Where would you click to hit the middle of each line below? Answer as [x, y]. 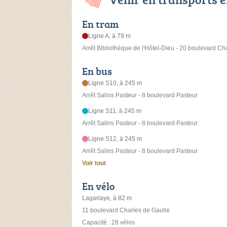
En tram [100, 24]
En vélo [99, 186]
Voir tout [94, 163]
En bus [97, 71]
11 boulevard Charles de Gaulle [126, 211]
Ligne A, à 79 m [110, 36]
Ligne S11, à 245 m [115, 111]
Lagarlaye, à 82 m [107, 198]
